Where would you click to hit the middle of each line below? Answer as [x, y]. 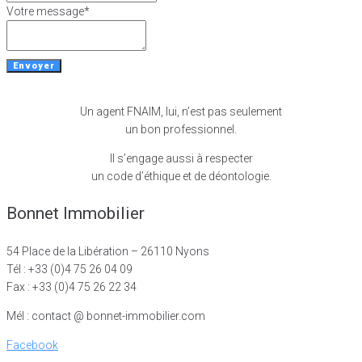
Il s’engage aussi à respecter [181, 159]
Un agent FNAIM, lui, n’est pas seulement [181, 112]
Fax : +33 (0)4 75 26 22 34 [72, 287]
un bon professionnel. [181, 130]
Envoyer [34, 66]
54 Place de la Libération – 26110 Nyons [108, 252]
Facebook [32, 345]
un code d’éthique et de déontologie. [181, 177]
